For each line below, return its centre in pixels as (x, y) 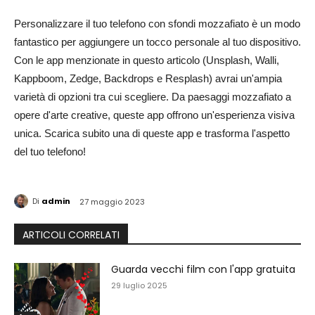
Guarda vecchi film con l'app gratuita (204, 269)
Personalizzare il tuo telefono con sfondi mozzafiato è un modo (157, 24)
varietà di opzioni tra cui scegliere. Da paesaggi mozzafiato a (153, 97)
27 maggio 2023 (112, 201)
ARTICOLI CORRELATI (71, 234)
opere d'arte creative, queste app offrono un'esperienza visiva (154, 115)
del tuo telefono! (50, 152)
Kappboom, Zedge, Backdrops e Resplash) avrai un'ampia (148, 78)
